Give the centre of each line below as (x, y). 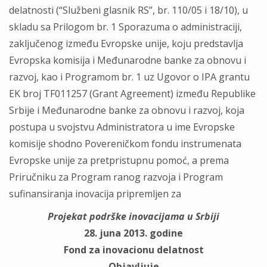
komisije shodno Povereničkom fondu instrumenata (125, 144)
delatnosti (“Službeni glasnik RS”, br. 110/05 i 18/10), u (128, 10)
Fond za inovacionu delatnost (133, 250)
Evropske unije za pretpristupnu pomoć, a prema (119, 160)
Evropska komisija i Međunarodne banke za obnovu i (128, 60)
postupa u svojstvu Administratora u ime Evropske (122, 127)
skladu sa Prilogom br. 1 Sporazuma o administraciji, (125, 27)
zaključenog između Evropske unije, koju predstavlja (126, 44)
